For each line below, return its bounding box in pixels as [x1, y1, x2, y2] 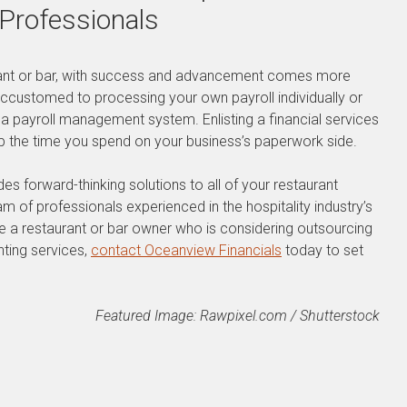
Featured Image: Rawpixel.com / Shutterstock [95, 307, 380, 324]
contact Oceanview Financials [91, 242, 282, 259]
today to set [282, 242, 363, 259]
